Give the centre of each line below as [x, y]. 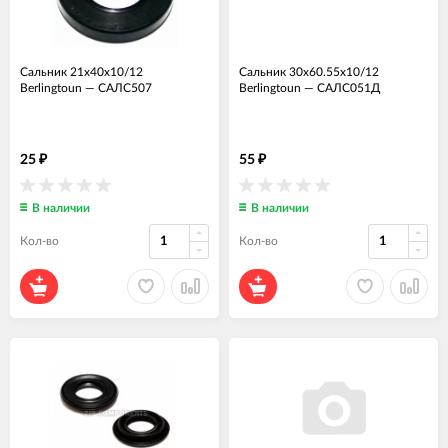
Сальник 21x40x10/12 [81, 71]
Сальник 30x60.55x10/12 [309, 71]
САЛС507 [125, 87]
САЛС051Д [348, 87]
